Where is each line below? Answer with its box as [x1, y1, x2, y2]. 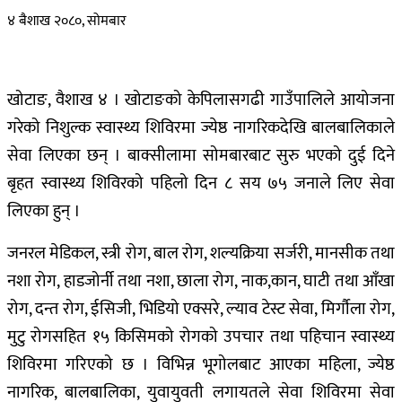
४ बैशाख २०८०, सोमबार [7, 9, 127, 34]
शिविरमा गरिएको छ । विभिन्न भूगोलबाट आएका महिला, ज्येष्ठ [7, 351, 395, 380]
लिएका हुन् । [7, 197, 81, 226]
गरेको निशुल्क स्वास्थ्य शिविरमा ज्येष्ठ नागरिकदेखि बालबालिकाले [7, 114, 395, 143]
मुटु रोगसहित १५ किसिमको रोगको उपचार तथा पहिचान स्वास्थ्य [7, 323, 395, 352]
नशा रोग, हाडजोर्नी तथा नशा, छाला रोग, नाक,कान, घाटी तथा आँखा [7, 267, 395, 296]
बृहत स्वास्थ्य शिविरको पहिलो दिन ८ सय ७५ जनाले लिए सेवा [7, 170, 395, 198]
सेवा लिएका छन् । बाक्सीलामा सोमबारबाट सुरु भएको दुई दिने [7, 142, 395, 170]
